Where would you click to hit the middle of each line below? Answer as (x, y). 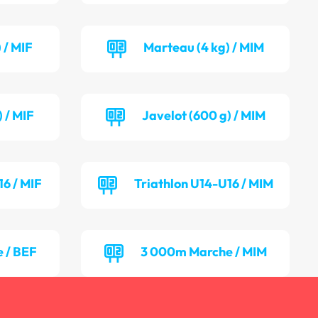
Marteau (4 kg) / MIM (203, 48)
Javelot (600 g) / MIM (203, 116)
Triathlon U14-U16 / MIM (203, 184)
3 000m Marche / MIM (203, 252)
